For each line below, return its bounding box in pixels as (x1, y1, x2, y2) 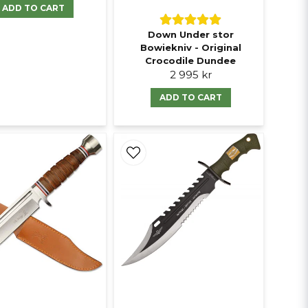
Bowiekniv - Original (140, 42, 241, 54)
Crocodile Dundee (145, 55, 236, 67)
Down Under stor (147, 29, 234, 41)
